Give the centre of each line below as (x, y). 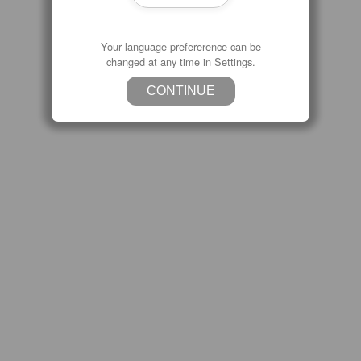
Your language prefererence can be (180, 47)
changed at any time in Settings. (180, 62)
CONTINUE (180, 91)
